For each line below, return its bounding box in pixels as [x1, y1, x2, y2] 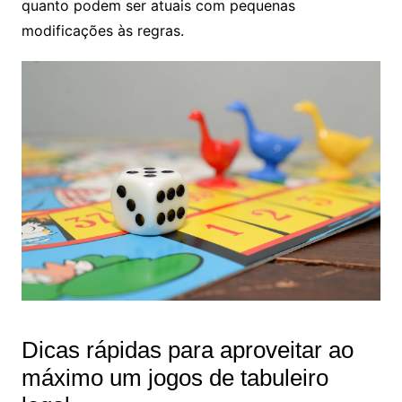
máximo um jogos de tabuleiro [21, 364, 328, 392]
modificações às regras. [21, 22, 184, 40]
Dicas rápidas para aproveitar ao [21, 336, 354, 364]
